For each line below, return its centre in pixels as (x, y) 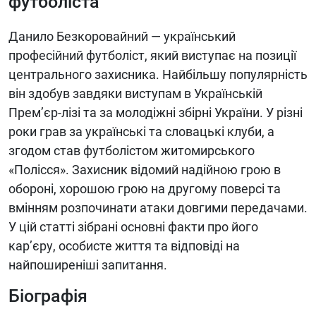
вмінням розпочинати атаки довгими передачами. (158, 207)
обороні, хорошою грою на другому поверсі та (145, 188)
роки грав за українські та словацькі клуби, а (141, 131)
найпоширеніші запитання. (88, 265)
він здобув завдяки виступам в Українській (135, 93)
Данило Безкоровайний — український (122, 36)
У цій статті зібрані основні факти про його (133, 226)
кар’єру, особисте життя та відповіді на (124, 245)
